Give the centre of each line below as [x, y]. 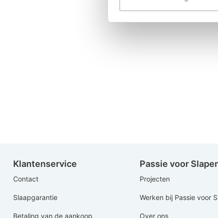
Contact [26, 179]
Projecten [155, 179]
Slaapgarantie [35, 197]
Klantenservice [45, 163]
